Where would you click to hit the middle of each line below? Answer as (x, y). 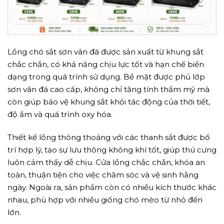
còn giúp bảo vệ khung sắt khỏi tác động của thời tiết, (109, 102)
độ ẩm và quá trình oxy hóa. (60, 114)
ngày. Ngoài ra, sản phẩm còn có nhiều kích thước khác (112, 187)
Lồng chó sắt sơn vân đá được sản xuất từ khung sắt (105, 52)
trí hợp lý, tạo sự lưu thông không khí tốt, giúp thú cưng (112, 150)
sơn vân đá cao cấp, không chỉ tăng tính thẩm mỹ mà (108, 89)
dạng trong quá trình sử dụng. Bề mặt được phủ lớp (106, 77)
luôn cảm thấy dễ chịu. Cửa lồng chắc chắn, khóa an (106, 162)
